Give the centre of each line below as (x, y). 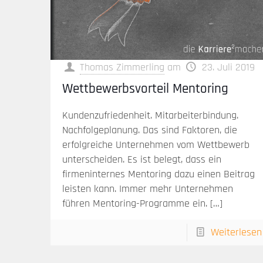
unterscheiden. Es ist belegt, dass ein (142, 160)
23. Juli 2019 (228, 68)
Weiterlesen (236, 232)
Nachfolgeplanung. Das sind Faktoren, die (150, 130)
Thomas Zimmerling (122, 68)
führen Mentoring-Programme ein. (135, 204)
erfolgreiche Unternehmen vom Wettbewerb (156, 145)
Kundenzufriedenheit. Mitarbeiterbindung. (151, 116)
